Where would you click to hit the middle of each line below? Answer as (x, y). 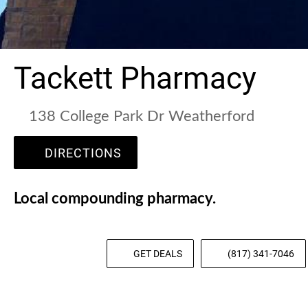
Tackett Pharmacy (135, 79)
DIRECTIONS (83, 153)
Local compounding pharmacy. (115, 199)
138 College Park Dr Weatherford (142, 117)
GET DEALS (158, 253)
